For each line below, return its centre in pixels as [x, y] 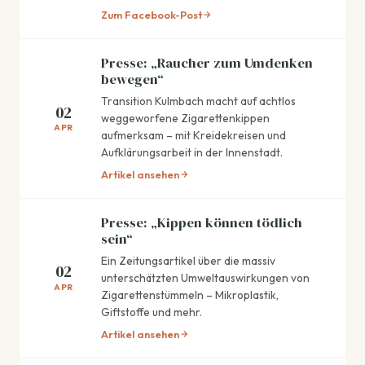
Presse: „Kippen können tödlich [202, 223]
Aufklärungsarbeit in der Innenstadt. [192, 153]
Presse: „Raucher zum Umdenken [207, 64]
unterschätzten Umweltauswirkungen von [205, 277]
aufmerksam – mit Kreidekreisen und [193, 136]
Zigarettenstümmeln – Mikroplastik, [190, 295]
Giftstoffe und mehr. [152, 312]
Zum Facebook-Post [152, 15]
